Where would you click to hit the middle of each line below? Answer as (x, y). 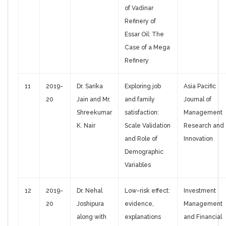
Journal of (197, 100)
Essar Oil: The (144, 35)
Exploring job (143, 87)
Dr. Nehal (90, 191)
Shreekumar (94, 113)
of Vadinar (139, 8)
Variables (138, 165)
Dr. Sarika (90, 87)
